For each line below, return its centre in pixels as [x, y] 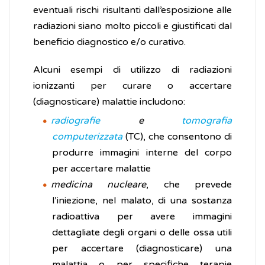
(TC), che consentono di [177, 137]
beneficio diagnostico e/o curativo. [109, 42]
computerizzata [87, 137]
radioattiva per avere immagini [142, 217]
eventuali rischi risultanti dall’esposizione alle [132, 10]
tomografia [207, 121]
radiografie [75, 121]
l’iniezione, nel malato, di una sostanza [142, 201]
